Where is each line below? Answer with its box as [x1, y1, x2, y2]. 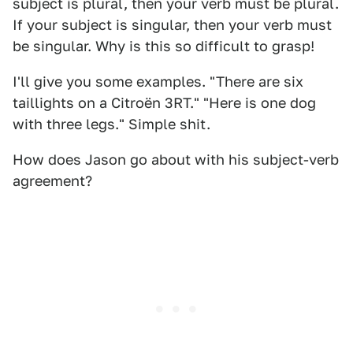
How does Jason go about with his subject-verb [13, 151, 339, 169]
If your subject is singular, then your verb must [13, 17, 332, 34]
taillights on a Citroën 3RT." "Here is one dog [13, 95, 316, 112]
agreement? [13, 173, 92, 190]
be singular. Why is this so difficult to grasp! [13, 38, 314, 55]
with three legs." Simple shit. [13, 116, 210, 133]
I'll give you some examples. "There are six [13, 73, 303, 91]
